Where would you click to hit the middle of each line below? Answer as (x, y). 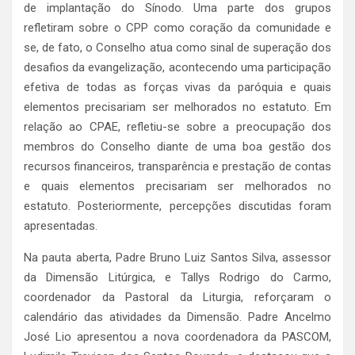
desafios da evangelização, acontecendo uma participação (177, 67)
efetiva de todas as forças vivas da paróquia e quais (177, 87)
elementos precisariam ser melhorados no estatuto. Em (177, 107)
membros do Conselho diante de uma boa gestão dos (177, 147)
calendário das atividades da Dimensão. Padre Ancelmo (177, 317)
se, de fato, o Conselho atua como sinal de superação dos (177, 48)
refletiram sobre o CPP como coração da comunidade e (177, 28)
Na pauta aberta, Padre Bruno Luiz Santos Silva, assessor (177, 258)
